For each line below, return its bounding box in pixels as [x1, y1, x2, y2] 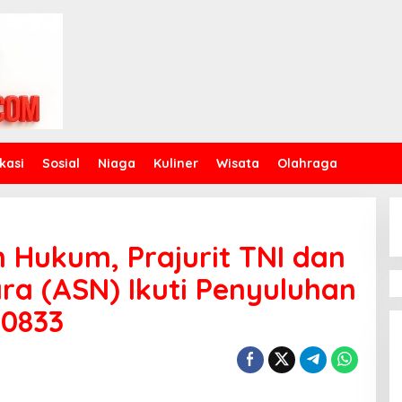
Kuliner [153, 154, 198, 171]
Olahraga [277, 154, 337, 171]
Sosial [42, 154, 80, 171]
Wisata [216, 154, 259, 171]
